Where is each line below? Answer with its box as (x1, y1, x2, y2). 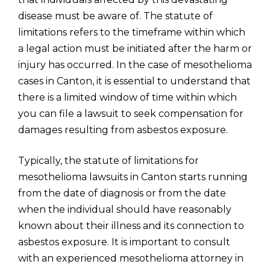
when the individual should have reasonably (18, 204, 231, 215)
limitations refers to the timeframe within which (18, 27, 245, 38)
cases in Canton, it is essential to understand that (18, 75, 251, 87)
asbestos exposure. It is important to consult (18, 236, 230, 248)
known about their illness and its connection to (18, 220, 244, 231)
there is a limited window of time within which (18, 92, 237, 103)
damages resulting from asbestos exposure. (18, 124, 228, 136)
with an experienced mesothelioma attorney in (18, 253, 243, 264)
